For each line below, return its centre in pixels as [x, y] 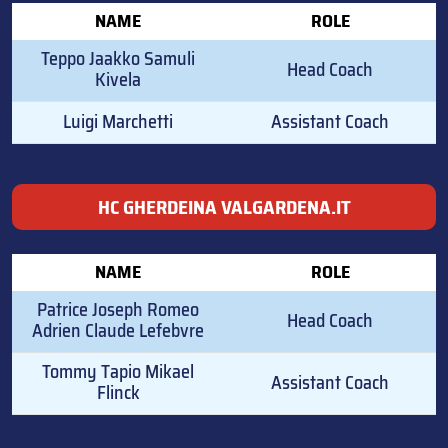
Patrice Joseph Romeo [118, 310]
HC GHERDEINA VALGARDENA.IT [224, 207]
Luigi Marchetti [118, 122]
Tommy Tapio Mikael [118, 372]
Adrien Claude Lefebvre [118, 331]
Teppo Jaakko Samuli [118, 59]
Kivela [118, 80]
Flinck [118, 393]
